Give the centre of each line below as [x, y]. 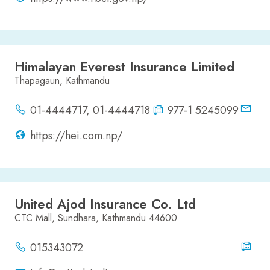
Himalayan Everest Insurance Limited [124, 67]
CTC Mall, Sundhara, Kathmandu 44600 [96, 218]
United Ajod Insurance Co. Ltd [105, 204]
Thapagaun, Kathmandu [62, 81]
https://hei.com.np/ [76, 136]
